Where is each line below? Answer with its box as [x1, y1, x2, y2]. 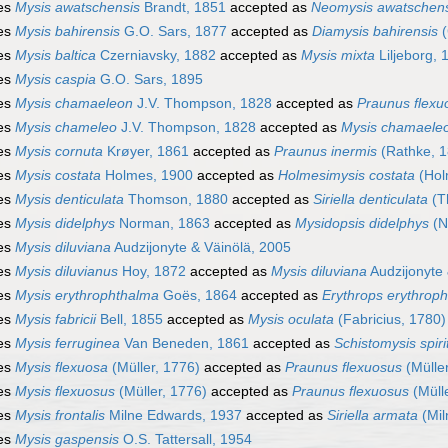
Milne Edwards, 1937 [105, 407, 242, 424]
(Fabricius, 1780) [334, 311, 446, 328]
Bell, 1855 [96, 311, 163, 328]
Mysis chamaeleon [15, 95, 133, 112]
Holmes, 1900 [101, 167, 193, 184]
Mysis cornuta [15, 143, 103, 160]
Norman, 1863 [115, 215, 210, 232]
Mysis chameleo [15, 119, 117, 136]
